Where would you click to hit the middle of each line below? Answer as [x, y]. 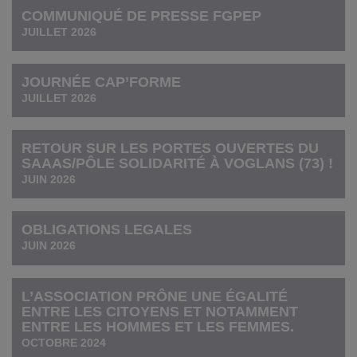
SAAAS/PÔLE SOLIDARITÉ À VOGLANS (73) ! [178, 164]
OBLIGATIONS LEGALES [107, 230]
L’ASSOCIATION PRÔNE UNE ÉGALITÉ [155, 296]
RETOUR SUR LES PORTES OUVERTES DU [171, 149]
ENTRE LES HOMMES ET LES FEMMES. [158, 326]
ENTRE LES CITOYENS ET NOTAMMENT [160, 311]
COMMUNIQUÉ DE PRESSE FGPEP [142, 16]
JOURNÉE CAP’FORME [102, 82]
